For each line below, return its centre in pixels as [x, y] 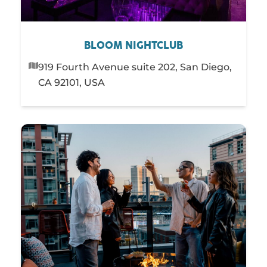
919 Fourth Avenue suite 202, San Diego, [135, 67]
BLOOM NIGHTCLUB [133, 46]
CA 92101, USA [72, 82]
